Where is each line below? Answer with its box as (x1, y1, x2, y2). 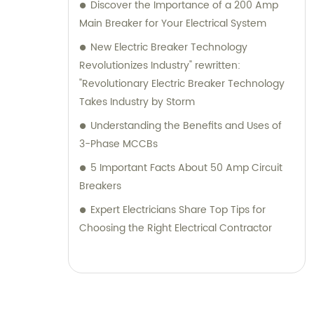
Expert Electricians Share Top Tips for (90, 202, 266, 219)
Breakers (79, 178, 121, 195)
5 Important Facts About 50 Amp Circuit (90, 160, 282, 177)
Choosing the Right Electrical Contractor (79, 220, 272, 237)
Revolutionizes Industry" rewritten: (79, 57, 240, 74)
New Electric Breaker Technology (90, 39, 247, 56)
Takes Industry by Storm (79, 94, 195, 111)
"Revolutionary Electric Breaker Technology (79, 76, 285, 93)
